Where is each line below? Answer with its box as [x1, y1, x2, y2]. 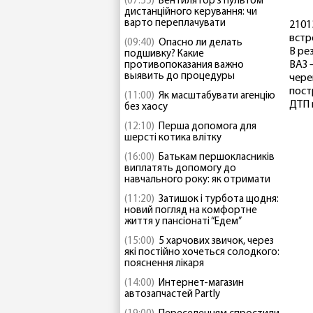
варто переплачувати [124, 18, 226, 29]
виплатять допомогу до [124, 163, 236, 174]
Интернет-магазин [159, 278, 244, 289]
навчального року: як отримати [124, 175, 270, 185]
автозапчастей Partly [124, 289, 220, 300]
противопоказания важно [124, 60, 244, 71]
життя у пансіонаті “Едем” [124, 217, 242, 227]
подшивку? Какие [124, 49, 204, 59]
